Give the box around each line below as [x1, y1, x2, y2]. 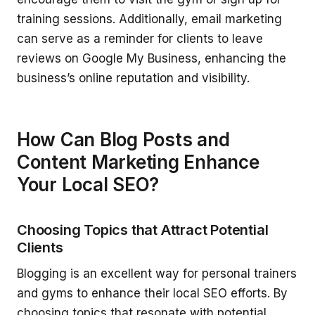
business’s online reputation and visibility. [17, 71, 250, 86]
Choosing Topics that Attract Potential [17, 221, 269, 238]
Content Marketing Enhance [17, 150, 259, 173]
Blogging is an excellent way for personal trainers [17, 266, 297, 281]
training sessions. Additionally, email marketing [17, 12, 282, 27]
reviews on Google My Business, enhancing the [17, 51, 286, 66]
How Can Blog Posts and [17, 128, 230, 150]
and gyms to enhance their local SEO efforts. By [17, 285, 288, 300]
